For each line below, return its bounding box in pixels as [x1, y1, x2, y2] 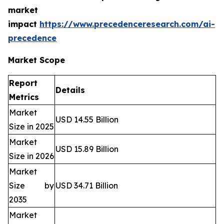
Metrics [9, 92, 39, 102]
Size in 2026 [9, 151, 54, 161]
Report [9, 78, 37, 88]
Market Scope [8, 55, 65, 65]
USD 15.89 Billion [55, 144, 118, 154]
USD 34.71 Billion [55, 180, 118, 191]
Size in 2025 [9, 121, 54, 132]
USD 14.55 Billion [55, 114, 118, 125]
